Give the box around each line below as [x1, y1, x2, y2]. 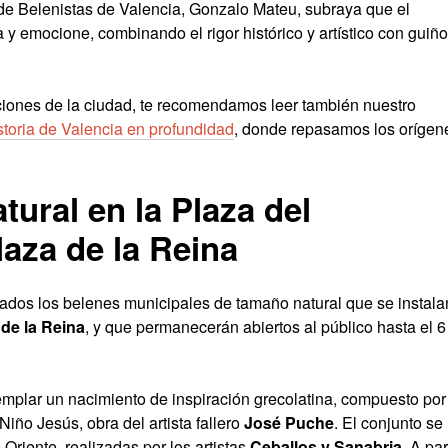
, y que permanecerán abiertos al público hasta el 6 [85, 315, 446, 339]
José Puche [244, 411, 334, 435]
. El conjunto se [334, 411, 443, 435]
